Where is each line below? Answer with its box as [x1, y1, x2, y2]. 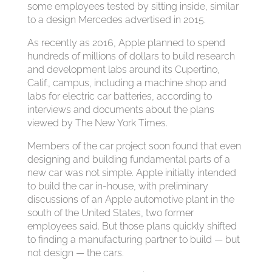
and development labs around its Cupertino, [27, 64, 220, 75]
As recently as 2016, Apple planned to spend [27, 37, 225, 49]
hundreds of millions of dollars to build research [27, 50, 235, 62]
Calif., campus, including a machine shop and [27, 77, 226, 89]
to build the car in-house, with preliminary [27, 180, 208, 192]
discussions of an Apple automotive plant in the [27, 194, 234, 205]
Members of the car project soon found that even [27, 140, 241, 152]
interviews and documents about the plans [27, 104, 214, 115]
